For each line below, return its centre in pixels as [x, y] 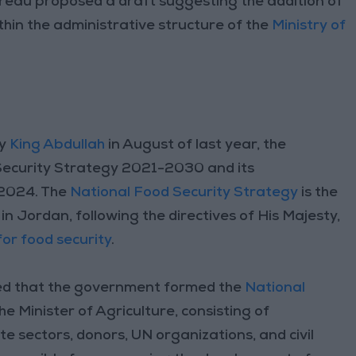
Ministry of [309, 26]
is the [318, 193]
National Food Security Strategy [184, 193]
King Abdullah [58, 145]
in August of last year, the [196, 145]
